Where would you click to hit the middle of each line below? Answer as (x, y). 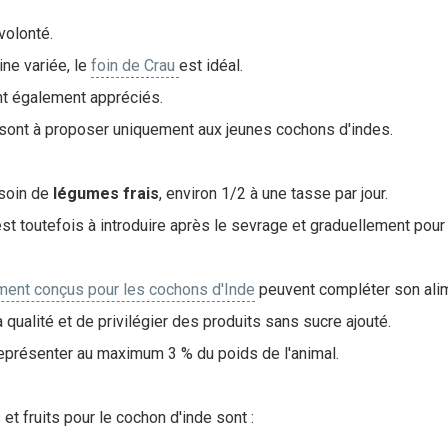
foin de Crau (135, 65)
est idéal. (213, 65)
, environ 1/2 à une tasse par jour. (273, 193)
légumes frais (106, 193)
